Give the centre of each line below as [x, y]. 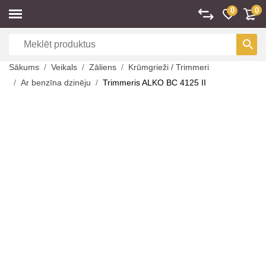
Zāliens [103, 67]
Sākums [24, 67]
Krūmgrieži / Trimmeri [169, 67]
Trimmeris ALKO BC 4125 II [154, 83]
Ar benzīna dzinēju [56, 83]
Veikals [64, 67]
